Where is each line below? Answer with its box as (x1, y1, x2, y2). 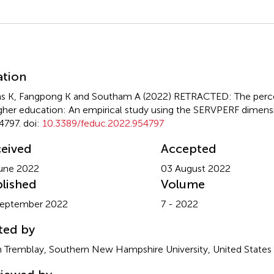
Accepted (160, 141, 217, 156)
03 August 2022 (160, 162, 231, 174)
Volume (160, 176, 205, 191)
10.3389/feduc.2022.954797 (42, 117, 164, 129)
